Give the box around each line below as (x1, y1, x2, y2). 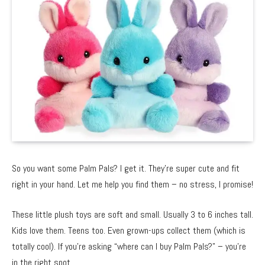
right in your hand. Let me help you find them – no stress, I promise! (12, 177, 253, 190)
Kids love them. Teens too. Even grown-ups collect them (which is (12, 224, 245, 237)
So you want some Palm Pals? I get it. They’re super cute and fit (12, 161, 240, 174)
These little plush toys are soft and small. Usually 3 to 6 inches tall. (12, 208, 253, 221)
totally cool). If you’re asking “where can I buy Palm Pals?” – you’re (12, 240, 246, 253)
